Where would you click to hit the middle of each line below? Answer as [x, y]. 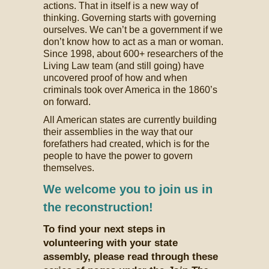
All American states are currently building [130, 120]
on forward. [67, 102]
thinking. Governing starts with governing [130, 18]
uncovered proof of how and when [116, 78]
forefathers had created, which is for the [127, 144]
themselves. [69, 168]
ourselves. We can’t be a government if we [133, 30]
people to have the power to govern [118, 156]
